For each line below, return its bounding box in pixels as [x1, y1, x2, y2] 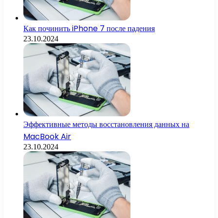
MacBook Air [23, 131, 71, 143]
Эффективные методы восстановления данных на [23, 119, 189, 130]
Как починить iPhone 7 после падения [23, 23, 155, 35]
